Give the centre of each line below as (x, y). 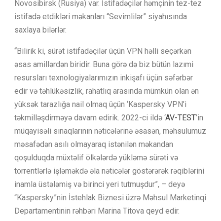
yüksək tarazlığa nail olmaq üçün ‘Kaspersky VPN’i (100, 104)
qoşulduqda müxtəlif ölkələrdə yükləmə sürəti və (96, 157)
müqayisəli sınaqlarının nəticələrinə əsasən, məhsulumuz (110, 131)
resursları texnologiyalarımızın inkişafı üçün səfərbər (104, 77)
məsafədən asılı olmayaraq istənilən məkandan (94, 144)
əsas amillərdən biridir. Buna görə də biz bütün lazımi (104, 64)
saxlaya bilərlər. (40, 30)
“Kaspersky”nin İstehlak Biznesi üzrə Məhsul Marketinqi (110, 197)
